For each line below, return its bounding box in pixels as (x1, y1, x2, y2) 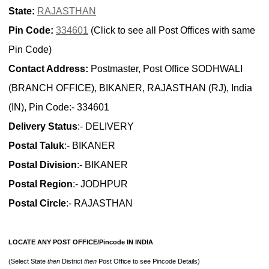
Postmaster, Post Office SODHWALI (88, 64, 243, 74)
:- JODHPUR (73, 179, 128, 190)
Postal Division (8, 160, 77, 171)
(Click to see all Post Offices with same (88, 25, 255, 36)
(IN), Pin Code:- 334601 (8, 102, 109, 113)
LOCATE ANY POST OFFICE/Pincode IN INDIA (8, 238, 153, 246)
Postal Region (8, 179, 73, 190)
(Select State (8, 258, 47, 265)
